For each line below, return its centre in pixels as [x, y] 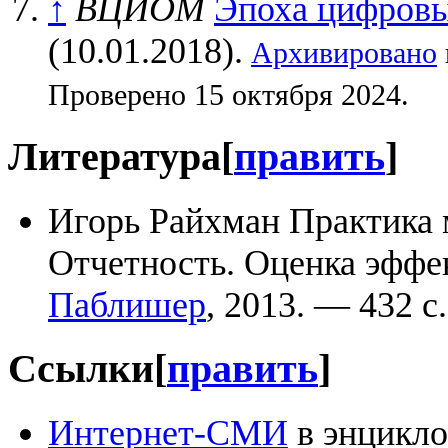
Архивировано [344, 52]
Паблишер [127, 304]
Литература [114, 156]
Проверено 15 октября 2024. [228, 94]
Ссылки [81, 368]
